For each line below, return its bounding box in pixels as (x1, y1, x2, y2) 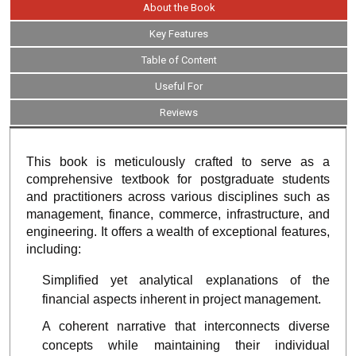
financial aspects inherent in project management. (42, 292, 321, 306)
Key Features (149, 27, 208, 40)
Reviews (160, 106, 198, 118)
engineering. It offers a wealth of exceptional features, (26, 224, 330, 238)
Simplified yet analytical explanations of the (42, 273, 330, 287)
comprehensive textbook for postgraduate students (26, 172, 330, 186)
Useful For (155, 79, 203, 92)
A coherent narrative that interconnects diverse (42, 319, 330, 333)
